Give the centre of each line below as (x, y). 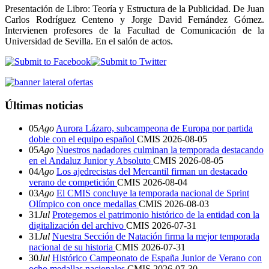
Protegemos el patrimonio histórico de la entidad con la (156, 215)
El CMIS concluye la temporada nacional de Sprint (153, 193)
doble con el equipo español (83, 139)
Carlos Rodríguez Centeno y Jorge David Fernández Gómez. (134, 19)
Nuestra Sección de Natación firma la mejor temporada (156, 237)
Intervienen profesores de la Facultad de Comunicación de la (134, 30)
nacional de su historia (72, 247)
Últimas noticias (44, 105)
